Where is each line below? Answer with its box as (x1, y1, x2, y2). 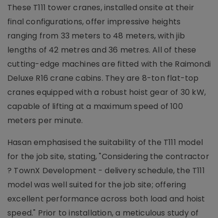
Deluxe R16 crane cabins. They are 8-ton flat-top (7, 72, 199, 84)
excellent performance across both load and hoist (7, 193, 205, 204)
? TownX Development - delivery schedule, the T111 (7, 164, 205, 176)
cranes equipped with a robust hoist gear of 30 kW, (7, 86, 206, 98)
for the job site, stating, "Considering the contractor (7, 150, 209, 162)
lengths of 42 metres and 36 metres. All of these (7, 44, 197, 55)
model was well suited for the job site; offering (7, 179, 186, 190)
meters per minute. (7, 114, 83, 126)
